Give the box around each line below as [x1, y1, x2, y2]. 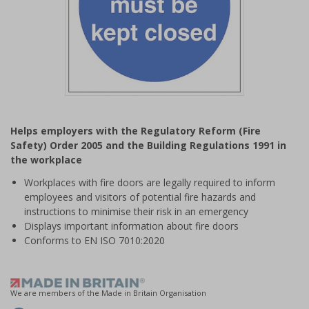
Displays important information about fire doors [24, 219, 239, 232]
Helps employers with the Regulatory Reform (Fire [10, 124, 261, 137]
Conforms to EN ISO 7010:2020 [24, 234, 165, 247]
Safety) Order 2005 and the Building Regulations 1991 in [10, 139, 286, 152]
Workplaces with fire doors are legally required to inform [24, 176, 275, 189]
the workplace [10, 153, 82, 166]
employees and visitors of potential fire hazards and [24, 190, 256, 203]
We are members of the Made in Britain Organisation [10, 288, 206, 298]
